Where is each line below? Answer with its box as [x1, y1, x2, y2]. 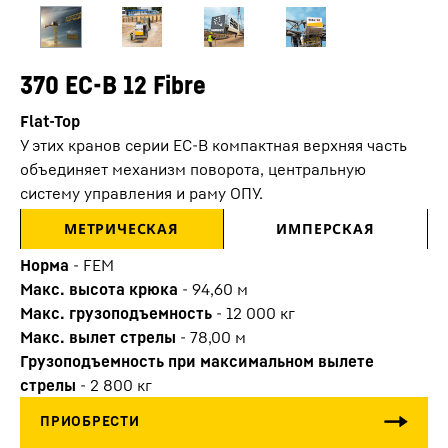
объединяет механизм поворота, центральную [20, 159, 366, 179]
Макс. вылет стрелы [20, 327, 176, 347]
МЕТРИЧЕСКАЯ [64, 219, 179, 238]
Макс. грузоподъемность [20, 303, 212, 323]
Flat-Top [20, 111, 80, 131]
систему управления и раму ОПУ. [20, 183, 263, 203]
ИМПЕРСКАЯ [276, 219, 375, 238]
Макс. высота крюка [20, 279, 178, 299]
